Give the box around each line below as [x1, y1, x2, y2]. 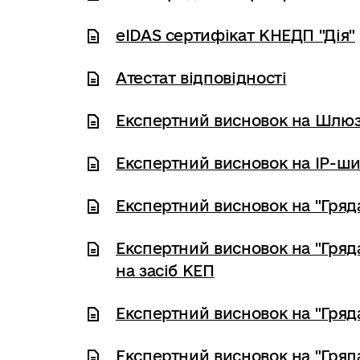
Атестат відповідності [116, 69, 287, 87]
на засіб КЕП [116, 262, 215, 280]
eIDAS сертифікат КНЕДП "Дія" [116, 27, 355, 44]
